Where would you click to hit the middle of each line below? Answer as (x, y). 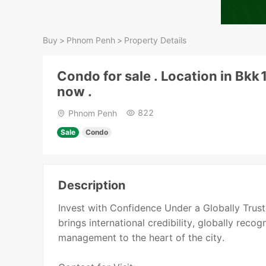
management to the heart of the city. (142, 238)
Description (92, 186)
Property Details (155, 40)
